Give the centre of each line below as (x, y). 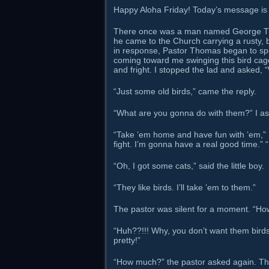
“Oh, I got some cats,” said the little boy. (189, 166)
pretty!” (127, 240)
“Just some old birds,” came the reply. (185, 91)
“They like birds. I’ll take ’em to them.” (185, 187)
